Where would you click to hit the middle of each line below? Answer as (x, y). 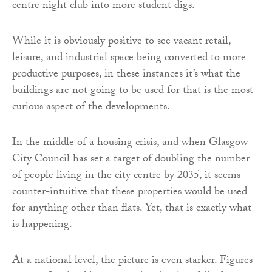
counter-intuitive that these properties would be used (130, 193)
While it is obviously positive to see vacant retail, (121, 42)
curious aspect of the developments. (91, 108)
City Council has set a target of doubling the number (131, 160)
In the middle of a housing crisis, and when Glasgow (130, 144)
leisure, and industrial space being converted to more (129, 59)
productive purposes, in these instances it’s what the (126, 75)
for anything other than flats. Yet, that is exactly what (132, 209)
